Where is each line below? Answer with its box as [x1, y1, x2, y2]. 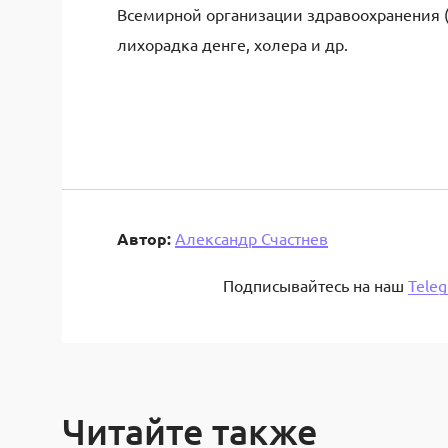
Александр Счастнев [175, 228, 328, 248]
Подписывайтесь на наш [222, 275, 408, 295]
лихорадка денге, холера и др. [117, 34, 348, 54]
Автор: [117, 228, 171, 249]
